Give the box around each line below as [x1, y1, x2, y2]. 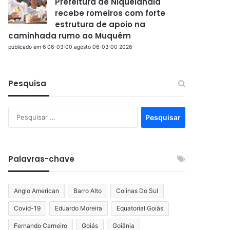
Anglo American [14, 186, 60, 195]
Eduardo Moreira [55, 204, 103, 212]
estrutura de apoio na [55, 18, 146, 30]
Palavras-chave [8, 153, 75, 164]
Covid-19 [14, 204, 41, 212]
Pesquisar [137, 107, 169, 116]
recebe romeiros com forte [55, 7, 166, 18]
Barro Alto [73, 186, 102, 195]
